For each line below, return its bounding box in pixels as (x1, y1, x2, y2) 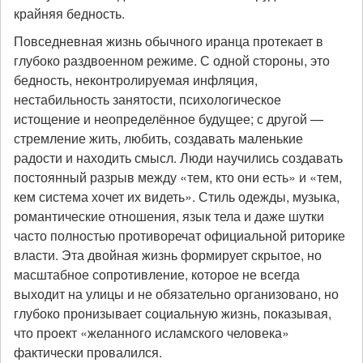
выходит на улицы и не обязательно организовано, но (14, 284, 339, 303)
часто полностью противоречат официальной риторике (14, 226, 345, 245)
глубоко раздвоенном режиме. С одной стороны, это (14, 51, 330, 70)
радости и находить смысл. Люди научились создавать (14, 148, 343, 167)
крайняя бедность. (14, 4, 125, 23)
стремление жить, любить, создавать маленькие (14, 129, 303, 147)
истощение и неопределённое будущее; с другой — (14, 109, 323, 128)
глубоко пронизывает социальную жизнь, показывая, (14, 304, 331, 322)
